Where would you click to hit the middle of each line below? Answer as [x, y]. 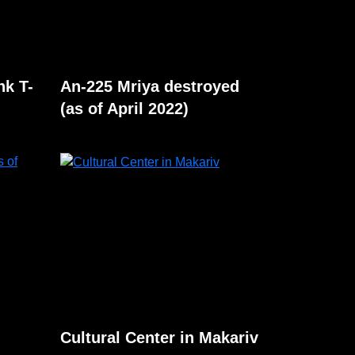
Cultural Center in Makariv [159, 338]
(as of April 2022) [124, 109]
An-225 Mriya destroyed [150, 86]
